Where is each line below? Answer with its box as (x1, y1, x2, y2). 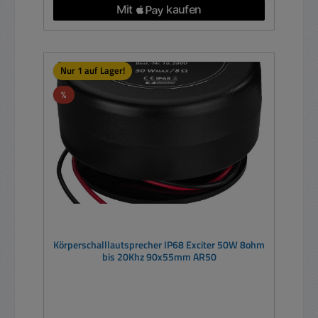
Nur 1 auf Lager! (60, 63, 125, 78)
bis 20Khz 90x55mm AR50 (102, 249, 216, 265)
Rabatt (65, 86, 94, 101)
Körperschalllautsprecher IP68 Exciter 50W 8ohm (53, 237, 265, 253)
